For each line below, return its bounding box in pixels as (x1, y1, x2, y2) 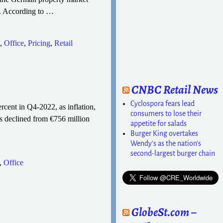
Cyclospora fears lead (130, 99, 195, 108)
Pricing (27, 38, 50, 47)
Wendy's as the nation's (130, 139, 202, 147)
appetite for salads (130, 119, 187, 127)
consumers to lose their (130, 109, 202, 117)
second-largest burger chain (130, 149, 216, 157)
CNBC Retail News (131, 82, 219, 98)
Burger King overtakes (130, 129, 199, 137)
